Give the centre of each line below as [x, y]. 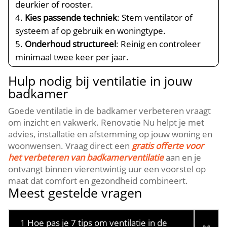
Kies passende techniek [71, 17]
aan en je [183, 157]
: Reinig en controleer [159, 44]
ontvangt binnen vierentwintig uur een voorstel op [107, 169]
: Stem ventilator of [155, 17]
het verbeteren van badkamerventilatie [86, 157]
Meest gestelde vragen [75, 193]
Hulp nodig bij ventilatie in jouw [100, 81]
